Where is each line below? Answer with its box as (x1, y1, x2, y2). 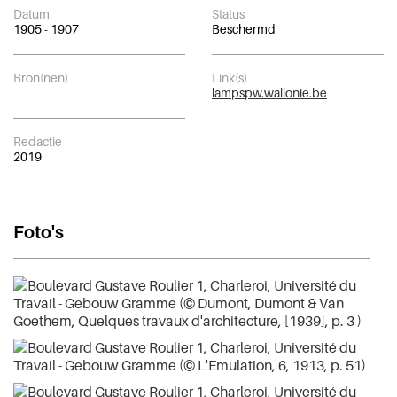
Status (212, 6, 245, 21)
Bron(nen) (13, 70, 68, 85)
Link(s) (212, 70, 247, 85)
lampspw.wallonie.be (212, 85, 327, 100)
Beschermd (212, 21, 276, 36)
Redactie (13, 134, 62, 149)
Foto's (13, 222, 64, 243)
